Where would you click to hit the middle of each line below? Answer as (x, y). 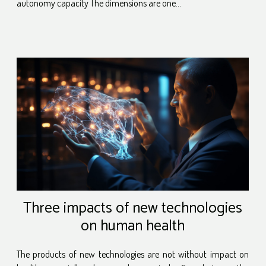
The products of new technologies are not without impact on (133, 254)
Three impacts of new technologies (133, 209)
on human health (133, 227)
